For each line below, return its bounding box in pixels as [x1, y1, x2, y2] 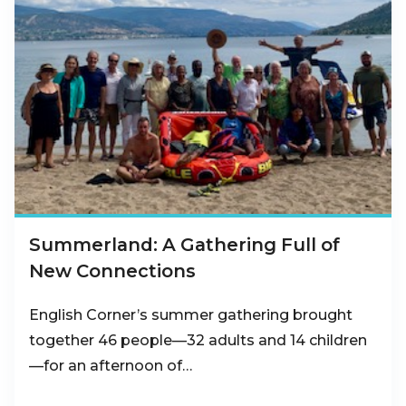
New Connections [29, 260, 196, 283]
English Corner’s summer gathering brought [29, 306, 353, 324]
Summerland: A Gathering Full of [29, 234, 340, 256]
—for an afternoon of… [29, 357, 192, 375]
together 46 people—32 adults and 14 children [29, 332, 367, 350]
